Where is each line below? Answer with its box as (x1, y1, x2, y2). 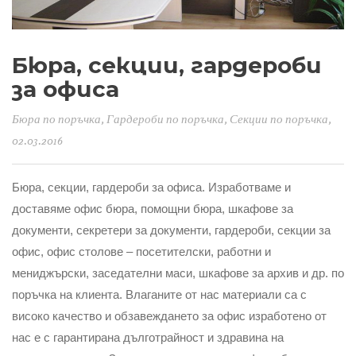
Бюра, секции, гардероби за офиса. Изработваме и (12, 180, 291, 195)
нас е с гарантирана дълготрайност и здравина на (12, 331, 284, 345)
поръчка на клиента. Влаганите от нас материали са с (12, 288, 307, 302)
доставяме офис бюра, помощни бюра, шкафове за (12, 202, 293, 216)
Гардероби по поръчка (106, 112, 224, 128)
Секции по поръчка (230, 112, 328, 128)
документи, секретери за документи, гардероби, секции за (12, 223, 331, 238)
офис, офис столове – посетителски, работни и (12, 245, 271, 259)
